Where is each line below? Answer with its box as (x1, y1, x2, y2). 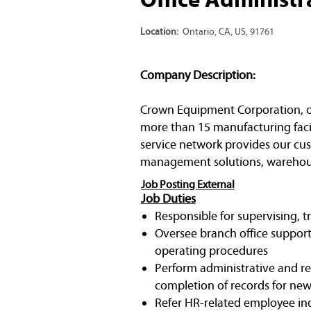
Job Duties (141, 190, 196, 206)
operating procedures (155, 242, 268, 258)
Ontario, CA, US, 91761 (183, 25, 274, 37)
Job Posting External (141, 177, 235, 191)
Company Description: (140, 67, 255, 83)
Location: (140, 25, 183, 37)
